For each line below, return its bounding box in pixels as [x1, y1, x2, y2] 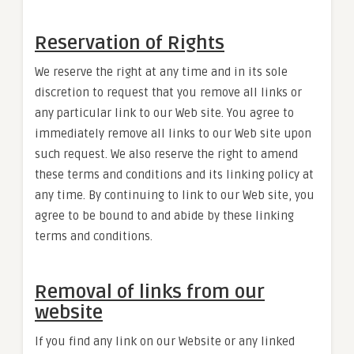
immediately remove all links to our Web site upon [35, 126, 311, 141]
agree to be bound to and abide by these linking [35, 209, 294, 223]
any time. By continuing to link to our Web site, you [35, 188, 314, 202]
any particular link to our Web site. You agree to [35, 106, 294, 120]
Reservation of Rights [35, 32, 224, 55]
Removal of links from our [35, 281, 265, 303]
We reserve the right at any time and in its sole [35, 65, 288, 79]
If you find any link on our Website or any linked [35, 334, 295, 348]
